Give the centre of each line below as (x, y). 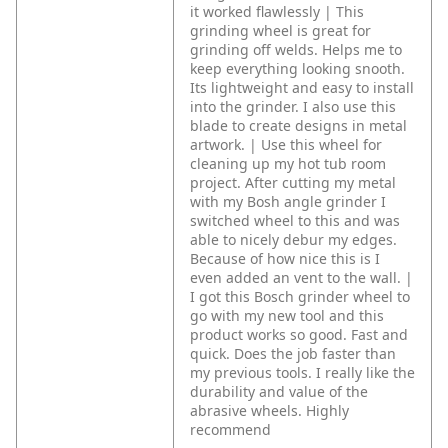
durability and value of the (279, 392)
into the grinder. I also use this (293, 107)
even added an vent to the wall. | (301, 278)
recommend (230, 430)
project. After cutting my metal (293, 183)
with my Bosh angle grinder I (288, 202)
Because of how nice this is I (285, 259)
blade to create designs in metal (298, 126)
